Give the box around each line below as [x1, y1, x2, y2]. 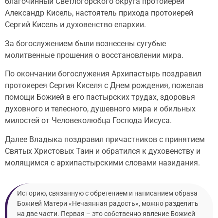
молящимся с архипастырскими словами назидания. [5, 158, 200, 167]
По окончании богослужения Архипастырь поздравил [5, 69, 201, 79]
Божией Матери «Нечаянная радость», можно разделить [17, 199, 199, 207]
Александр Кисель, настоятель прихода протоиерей [5, 8, 193, 18]
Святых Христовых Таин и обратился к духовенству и [5, 146, 200, 156]
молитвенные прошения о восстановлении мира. [5, 50, 183, 60]
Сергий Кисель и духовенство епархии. [5, 20, 146, 30]
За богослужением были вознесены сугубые [5, 38, 166, 48]
